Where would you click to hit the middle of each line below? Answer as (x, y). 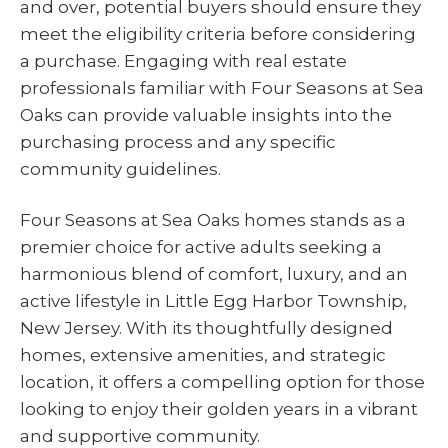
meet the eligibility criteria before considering (218, 34)
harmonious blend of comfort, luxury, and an (214, 274)
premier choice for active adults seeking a (201, 247)
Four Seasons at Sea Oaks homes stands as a (213, 220)
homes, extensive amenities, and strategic (203, 355)
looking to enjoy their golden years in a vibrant (219, 409)
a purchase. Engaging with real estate (183, 61)
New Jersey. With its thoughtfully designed (206, 328)
